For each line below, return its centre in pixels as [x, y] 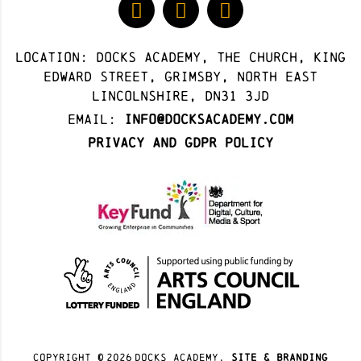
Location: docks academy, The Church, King [180, 57]
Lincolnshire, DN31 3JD [180, 96]
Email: [96, 119]
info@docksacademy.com [209, 119]
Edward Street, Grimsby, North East [180, 77]
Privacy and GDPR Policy [180, 143]
